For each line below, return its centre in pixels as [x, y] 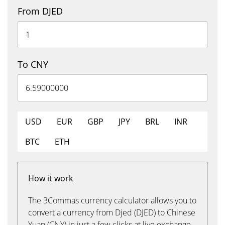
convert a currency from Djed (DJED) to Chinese [112, 212]
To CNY [33, 64]
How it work [50, 178]
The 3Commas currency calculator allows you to [112, 200]
